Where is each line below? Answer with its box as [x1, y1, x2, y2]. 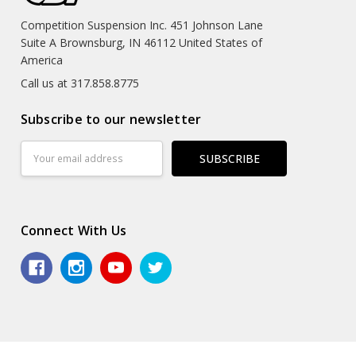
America [20, 52, 63, 68]
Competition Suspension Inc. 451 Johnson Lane [20, 17, 263, 33]
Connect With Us [20, 222, 127, 240]
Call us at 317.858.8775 [20, 75, 139, 91]
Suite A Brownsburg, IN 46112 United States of [20, 35, 262, 51]
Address [20, 159, 62, 175]
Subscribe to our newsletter [20, 110, 202, 129]
